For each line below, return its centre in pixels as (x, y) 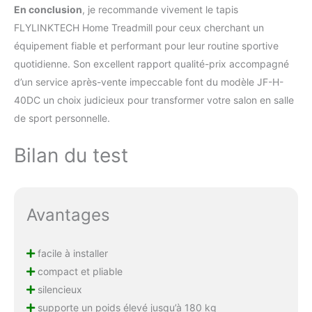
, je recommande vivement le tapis (160, 10)
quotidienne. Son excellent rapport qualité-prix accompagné (151, 64)
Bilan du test (71, 156)
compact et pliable (78, 272)
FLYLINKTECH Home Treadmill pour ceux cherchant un (139, 28)
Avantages (68, 215)
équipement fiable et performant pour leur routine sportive (146, 46)
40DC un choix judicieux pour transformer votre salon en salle (154, 100)
